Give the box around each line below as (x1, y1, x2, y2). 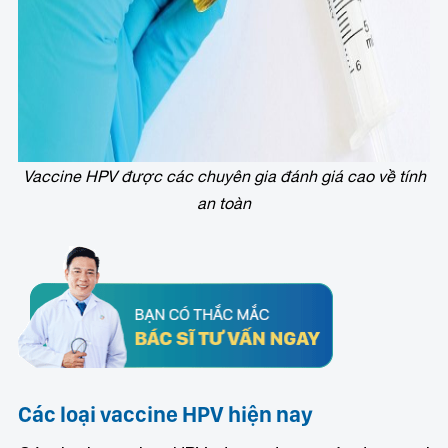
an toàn (197, 194, 251, 213)
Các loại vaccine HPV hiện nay (18, 401, 314, 428)
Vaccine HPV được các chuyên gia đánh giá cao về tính (22, 167, 426, 186)
